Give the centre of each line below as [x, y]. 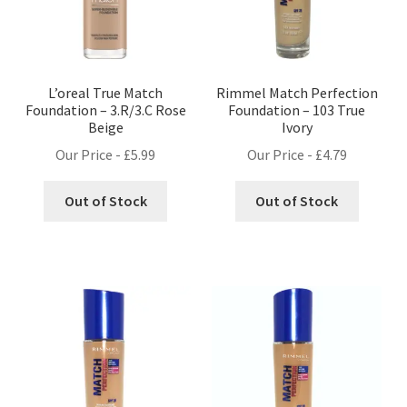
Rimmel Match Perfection [297, 92]
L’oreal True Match [106, 92]
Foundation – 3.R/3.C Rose [105, 109]
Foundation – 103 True [297, 109]
